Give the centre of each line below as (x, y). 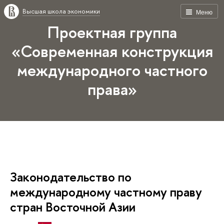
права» (112, 89)
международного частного (112, 70)
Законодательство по (71, 177)
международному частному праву (106, 192)
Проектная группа (112, 32)
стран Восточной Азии (73, 207)
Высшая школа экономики (61, 11)
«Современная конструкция (112, 51)
